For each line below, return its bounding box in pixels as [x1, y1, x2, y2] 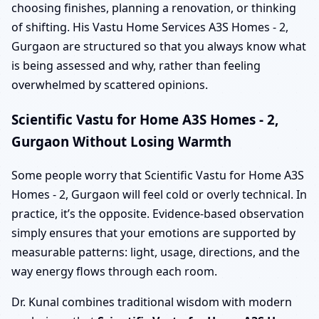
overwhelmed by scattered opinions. [11, 77, 208, 93]
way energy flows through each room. [11, 263, 217, 279]
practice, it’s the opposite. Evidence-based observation [11, 205, 304, 221]
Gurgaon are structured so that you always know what [11, 38, 306, 55]
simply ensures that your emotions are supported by [11, 224, 296, 241]
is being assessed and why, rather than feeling [11, 58, 261, 74]
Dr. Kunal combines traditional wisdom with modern [11, 293, 292, 310]
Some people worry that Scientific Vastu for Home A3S [11, 167, 304, 183]
